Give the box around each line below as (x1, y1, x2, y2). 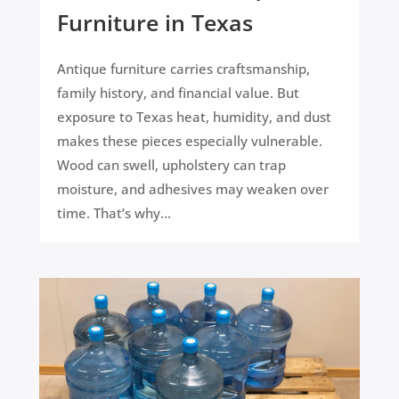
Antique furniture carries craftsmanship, (56, 59, 310, 77)
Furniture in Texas (56, 6, 253, 37)
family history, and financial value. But (56, 83, 299, 102)
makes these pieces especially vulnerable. (56, 131, 322, 150)
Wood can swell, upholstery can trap (56, 155, 286, 174)
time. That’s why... (56, 203, 171, 222)
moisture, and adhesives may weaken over (56, 179, 329, 198)
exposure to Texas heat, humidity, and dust (56, 107, 331, 126)
